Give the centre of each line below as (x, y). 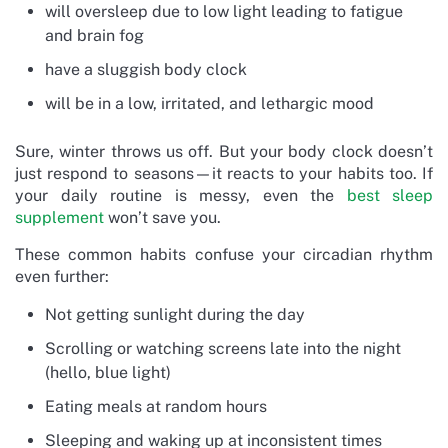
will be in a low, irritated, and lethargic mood (209, 103)
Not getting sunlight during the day (175, 314)
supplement (59, 217)
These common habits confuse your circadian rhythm (224, 254)
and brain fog (94, 35)
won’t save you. (162, 217)
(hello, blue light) (108, 372)
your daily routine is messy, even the (181, 195)
